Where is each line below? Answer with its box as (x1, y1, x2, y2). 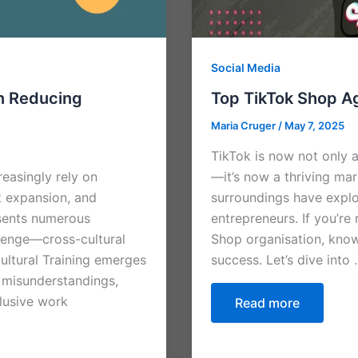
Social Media (211, 61, 280, 75)
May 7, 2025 (284, 119, 344, 133)
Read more (235, 294, 300, 311)
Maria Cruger (211, 119, 278, 133)
